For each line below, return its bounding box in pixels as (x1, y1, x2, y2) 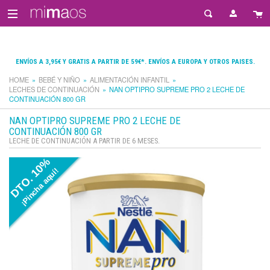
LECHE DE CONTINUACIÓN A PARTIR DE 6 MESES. (9, 136, 160, 145)
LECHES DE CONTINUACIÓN (9, 84, 99, 94)
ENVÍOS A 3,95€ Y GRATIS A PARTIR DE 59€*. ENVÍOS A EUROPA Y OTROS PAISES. (15, 58, 255, 66)
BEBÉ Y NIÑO (39, 75, 80, 84)
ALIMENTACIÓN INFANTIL (90, 75, 169, 84)
